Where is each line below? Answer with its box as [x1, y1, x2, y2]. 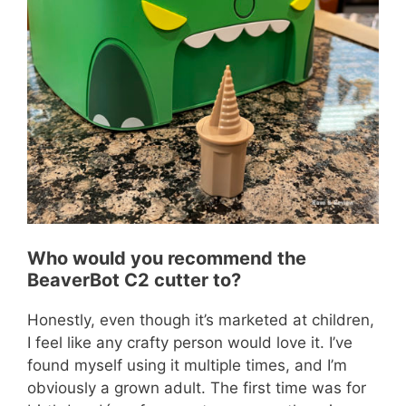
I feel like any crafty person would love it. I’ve [27, 333, 353, 352]
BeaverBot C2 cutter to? [27, 268, 241, 291]
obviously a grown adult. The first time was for [27, 378, 366, 397]
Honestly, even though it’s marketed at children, [27, 310, 374, 329]
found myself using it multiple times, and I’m [27, 355, 347, 374]
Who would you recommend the [27, 246, 306, 269]
